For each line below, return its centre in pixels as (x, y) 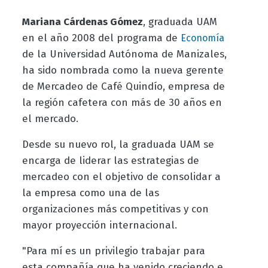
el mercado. (50, 119)
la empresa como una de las (90, 193)
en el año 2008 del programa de (101, 38)
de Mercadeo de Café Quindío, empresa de (123, 87)
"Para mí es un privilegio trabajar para (113, 251)
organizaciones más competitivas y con (115, 209)
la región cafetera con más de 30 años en (122, 103)
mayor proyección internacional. (99, 226)
